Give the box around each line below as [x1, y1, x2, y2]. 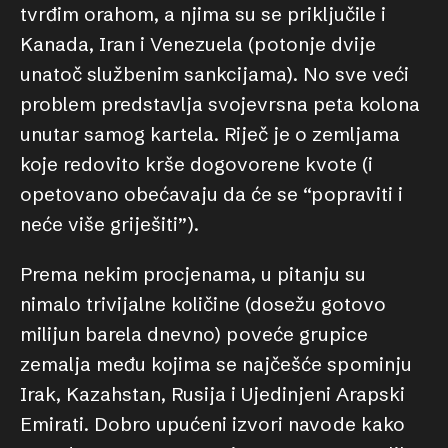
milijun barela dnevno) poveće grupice [20, 322, 368, 346]
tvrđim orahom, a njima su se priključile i [20, 2, 386, 26]
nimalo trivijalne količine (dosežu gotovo [20, 292, 386, 316]
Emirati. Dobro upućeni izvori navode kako [20, 412, 405, 436]
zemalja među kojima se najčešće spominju [20, 352, 412, 376]
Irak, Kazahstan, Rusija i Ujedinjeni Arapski [20, 382, 405, 406]
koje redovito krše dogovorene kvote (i [20, 152, 373, 176]
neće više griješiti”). [20, 212, 199, 236]
